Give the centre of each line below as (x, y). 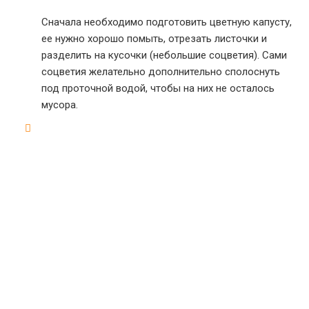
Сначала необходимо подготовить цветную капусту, (167, 22)
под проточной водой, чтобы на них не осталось (158, 88)
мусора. (60, 105)
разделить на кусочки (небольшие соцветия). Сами (164, 55)
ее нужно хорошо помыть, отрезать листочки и (154, 39)
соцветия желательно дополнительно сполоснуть (161, 72)
